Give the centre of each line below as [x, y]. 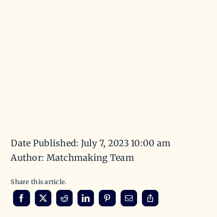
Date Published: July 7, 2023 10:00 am [91, 143]
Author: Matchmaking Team [72, 157]
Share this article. [39, 182]
